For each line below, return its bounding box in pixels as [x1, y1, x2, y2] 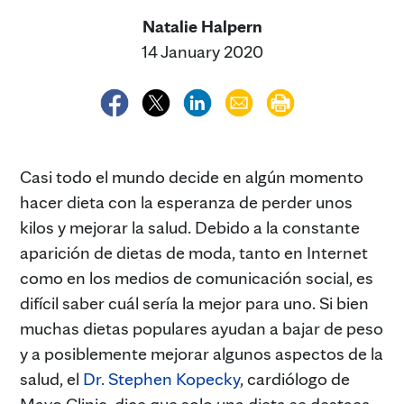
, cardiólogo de [240, 367, 350, 390]
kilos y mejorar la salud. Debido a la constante [20, 216, 360, 238]
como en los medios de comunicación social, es [20, 266, 373, 289]
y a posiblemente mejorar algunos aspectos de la [20, 342, 383, 364]
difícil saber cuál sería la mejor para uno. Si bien [20, 291, 369, 314]
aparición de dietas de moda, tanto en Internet [20, 241, 368, 263]
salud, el [20, 367, 83, 390]
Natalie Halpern [142, 15, 262, 37]
